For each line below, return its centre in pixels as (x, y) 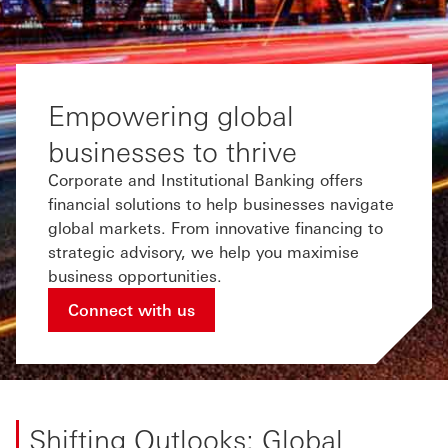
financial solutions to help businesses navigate (221, 203)
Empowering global (171, 114)
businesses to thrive (172, 150)
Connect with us (131, 309)
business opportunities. (135, 275)
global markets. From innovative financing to (215, 227)
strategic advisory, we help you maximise (203, 251)
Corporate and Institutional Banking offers (205, 179)
